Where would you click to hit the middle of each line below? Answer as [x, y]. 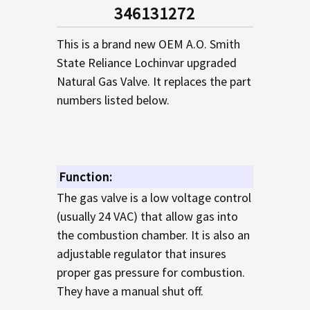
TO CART [42, 18]
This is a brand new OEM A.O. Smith [148, 44]
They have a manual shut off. [130, 291]
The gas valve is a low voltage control [154, 197]
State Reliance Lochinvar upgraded [146, 62]
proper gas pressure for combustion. [151, 272]
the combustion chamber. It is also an [153, 235]
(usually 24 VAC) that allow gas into [147, 216]
